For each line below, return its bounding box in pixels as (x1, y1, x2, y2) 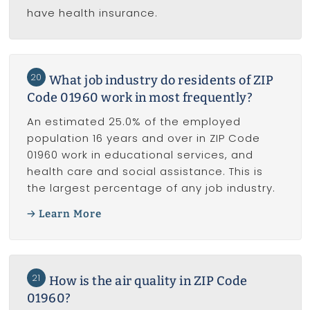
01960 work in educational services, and (26, 147, 253, 163)
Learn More (39, 207, 102, 220)
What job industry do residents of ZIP (48, 73, 273, 89)
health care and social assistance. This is (26, 164, 263, 179)
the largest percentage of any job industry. (26, 181, 275, 196)
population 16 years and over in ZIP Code (26, 131, 260, 146)
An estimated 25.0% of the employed (26, 114, 241, 129)
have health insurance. (26, 6, 158, 21)
